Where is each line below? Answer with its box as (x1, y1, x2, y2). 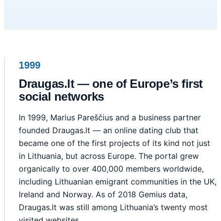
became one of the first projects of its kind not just (19, 138, 210, 148)
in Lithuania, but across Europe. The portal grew (19, 151, 199, 161)
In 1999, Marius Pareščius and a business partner (19, 112, 201, 123)
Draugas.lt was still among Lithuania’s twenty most (19, 202, 208, 213)
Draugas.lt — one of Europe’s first (19, 77, 203, 91)
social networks (19, 90, 104, 104)
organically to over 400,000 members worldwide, (19, 164, 204, 174)
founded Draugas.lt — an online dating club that (19, 125, 198, 136)
